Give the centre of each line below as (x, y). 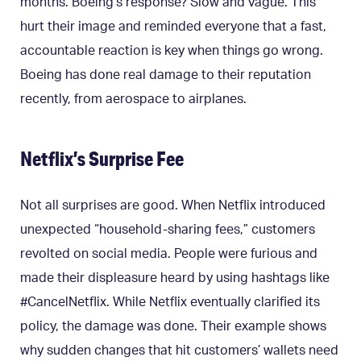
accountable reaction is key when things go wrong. (172, 50)
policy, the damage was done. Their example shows (173, 327)
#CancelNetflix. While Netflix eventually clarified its (170, 303)
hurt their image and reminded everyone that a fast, (173, 26)
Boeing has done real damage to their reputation (166, 75)
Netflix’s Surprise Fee (102, 158)
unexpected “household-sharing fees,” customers (168, 230)
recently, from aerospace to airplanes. (133, 99)
